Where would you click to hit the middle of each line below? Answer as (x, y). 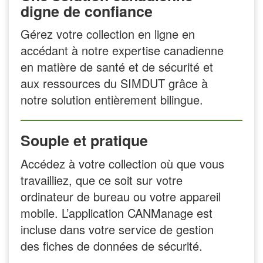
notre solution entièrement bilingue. (112, 100)
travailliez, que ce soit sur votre (102, 180)
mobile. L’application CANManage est (117, 213)
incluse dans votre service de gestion (117, 229)
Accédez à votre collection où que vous (122, 163)
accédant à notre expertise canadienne (122, 50)
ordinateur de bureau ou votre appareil (121, 196)
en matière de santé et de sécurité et (117, 67)
